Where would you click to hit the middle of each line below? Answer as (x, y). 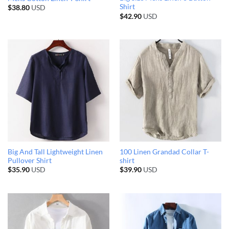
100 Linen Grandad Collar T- (164, 152)
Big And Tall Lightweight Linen (55, 152)
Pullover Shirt (29, 160)
